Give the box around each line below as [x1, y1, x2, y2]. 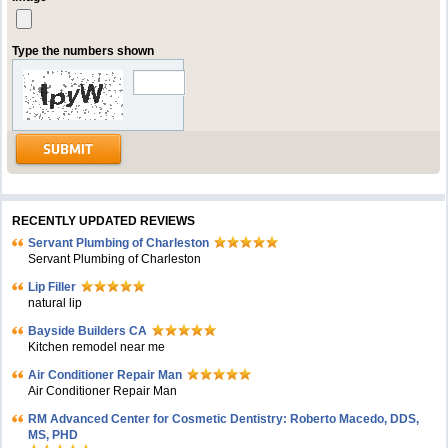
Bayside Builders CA [28, 324, 148, 338]
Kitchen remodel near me [28, 340, 166, 354]
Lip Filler [28, 280, 77, 294]
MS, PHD [28, 428, 79, 442]
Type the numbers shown [12, 44, 155, 58]
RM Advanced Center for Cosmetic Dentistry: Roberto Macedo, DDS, [28, 412, 420, 426]
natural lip [28, 296, 83, 310]
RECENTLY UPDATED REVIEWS [12, 214, 196, 228]
